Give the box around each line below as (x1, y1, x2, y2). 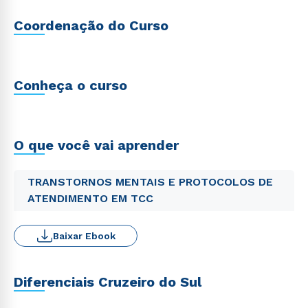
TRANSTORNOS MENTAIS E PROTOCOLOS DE (27, 175, 273, 188)
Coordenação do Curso (14, 17, 168, 34)
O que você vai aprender (14, 137, 179, 153)
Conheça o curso (14, 77, 127, 93)
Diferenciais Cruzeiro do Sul (14, 274, 201, 290)
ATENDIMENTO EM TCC (27, 192, 153, 205)
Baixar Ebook (52, 230, 115, 241)
